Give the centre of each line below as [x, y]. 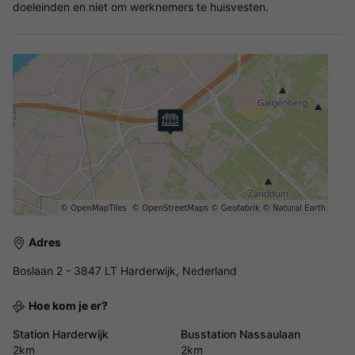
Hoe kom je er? [68, 305]
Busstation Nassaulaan [240, 334]
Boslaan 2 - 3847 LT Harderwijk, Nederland [125, 270]
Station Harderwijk [61, 334]
